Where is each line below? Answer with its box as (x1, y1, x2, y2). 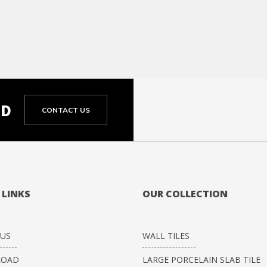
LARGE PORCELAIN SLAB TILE (142, 254, 260, 266)
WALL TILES (142, 230, 190, 242)
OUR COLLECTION (142, 187, 228, 201)
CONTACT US (42, 105, 90, 115)
